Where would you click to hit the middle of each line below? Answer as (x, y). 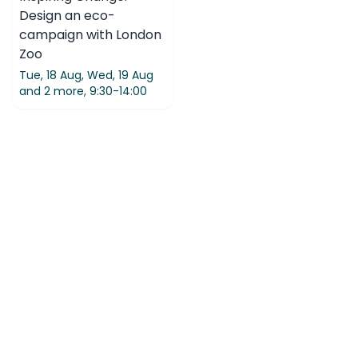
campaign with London (90, 34)
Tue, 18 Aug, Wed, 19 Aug (86, 75)
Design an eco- (67, 15)
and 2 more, (54, 91)
